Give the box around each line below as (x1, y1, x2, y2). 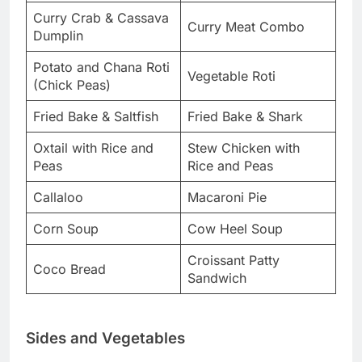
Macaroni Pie (187, 189, 267, 206)
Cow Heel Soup (187, 221, 283, 238)
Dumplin (33, 27, 83, 44)
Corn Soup (33, 221, 99, 238)
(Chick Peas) (33, 77, 111, 94)
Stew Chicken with (187, 140, 300, 157)
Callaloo (33, 189, 83, 206)
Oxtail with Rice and (33, 140, 154, 157)
